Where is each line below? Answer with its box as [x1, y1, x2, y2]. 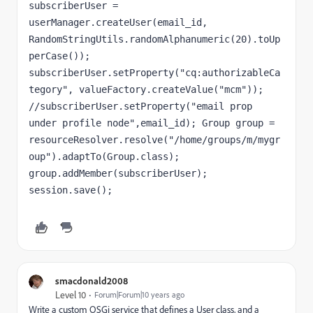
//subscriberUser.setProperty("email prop [29, 101, 252, 112]
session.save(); [29, 184, 112, 196]
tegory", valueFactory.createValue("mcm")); [29, 84, 263, 95]
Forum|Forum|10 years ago [94, 289, 184, 300]
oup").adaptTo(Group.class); [29, 151, 180, 162]
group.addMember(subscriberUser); [29, 168, 208, 179]
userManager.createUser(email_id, [29, 17, 208, 28]
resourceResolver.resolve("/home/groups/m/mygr [29, 134, 280, 145]
